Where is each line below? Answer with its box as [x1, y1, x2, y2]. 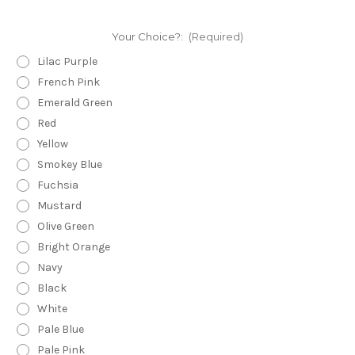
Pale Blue [36, 322, 84, 336]
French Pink [36, 75, 100, 90]
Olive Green [36, 219, 94, 234]
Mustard [36, 199, 82, 213]
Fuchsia [36, 178, 78, 193]
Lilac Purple [36, 55, 97, 69]
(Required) [189, 30, 244, 44]
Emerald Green [36, 96, 113, 110]
